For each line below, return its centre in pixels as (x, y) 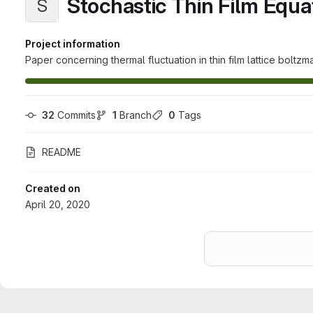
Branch (134, 115)
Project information (73, 44)
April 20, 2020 (58, 204)
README (61, 152)
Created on (53, 188)
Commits (75, 115)
